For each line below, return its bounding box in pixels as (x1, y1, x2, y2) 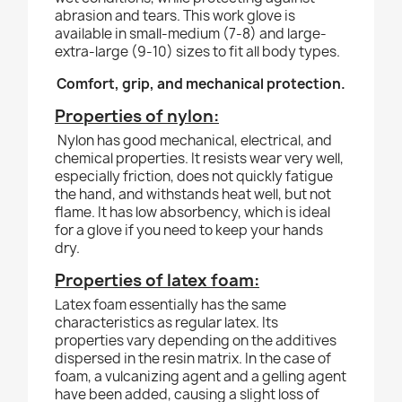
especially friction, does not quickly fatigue (55, 167, 333, 187)
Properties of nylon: (55, 105, 219, 128)
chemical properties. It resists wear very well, (55, 149, 344, 169)
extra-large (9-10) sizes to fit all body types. (55, 42, 340, 62)
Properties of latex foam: (55, 269, 259, 293)
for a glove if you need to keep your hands (55, 221, 323, 240)
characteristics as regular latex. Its (55, 313, 278, 333)
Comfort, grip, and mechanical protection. (57, 74, 345, 94)
